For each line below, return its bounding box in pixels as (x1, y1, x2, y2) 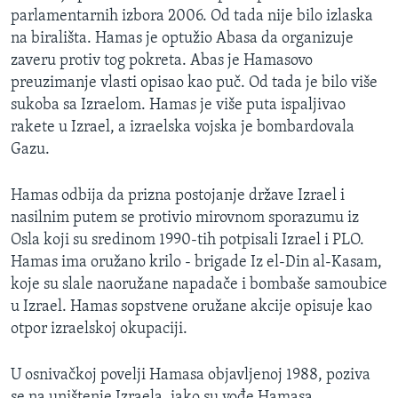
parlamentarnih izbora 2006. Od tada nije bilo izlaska (11, 7, 373, 25)
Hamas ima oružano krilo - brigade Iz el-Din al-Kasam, (11, 253, 382, 271)
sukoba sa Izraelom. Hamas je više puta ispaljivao (11, 96, 346, 114)
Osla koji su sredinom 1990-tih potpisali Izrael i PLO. (11, 231, 364, 249)
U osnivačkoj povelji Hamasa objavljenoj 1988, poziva (11, 366, 370, 384)
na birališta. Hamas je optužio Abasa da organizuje (11, 29, 354, 47)
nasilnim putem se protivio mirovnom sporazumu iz (11, 209, 359, 227)
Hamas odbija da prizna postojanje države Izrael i (11, 187, 345, 204)
